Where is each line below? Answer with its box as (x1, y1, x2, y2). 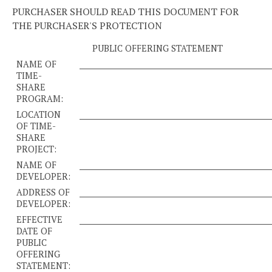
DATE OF (16, 225, 53, 237)
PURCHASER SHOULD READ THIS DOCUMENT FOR (12, 4, 239, 18)
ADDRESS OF (16, 186, 70, 198)
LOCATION (16, 108, 61, 120)
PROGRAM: (16, 92, 64, 104)
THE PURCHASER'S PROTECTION (12, 18, 162, 32)
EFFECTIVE (16, 213, 63, 225)
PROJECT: (16, 143, 57, 155)
